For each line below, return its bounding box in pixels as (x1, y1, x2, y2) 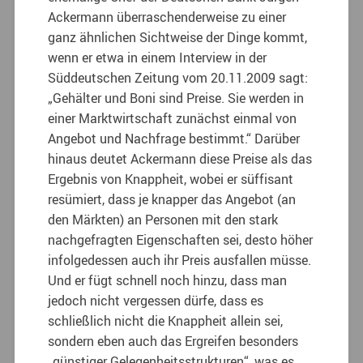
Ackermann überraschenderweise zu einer (48, 7, 287, 26)
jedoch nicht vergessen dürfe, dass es (48, 291, 264, 310)
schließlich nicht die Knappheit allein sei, (48, 311, 284, 330)
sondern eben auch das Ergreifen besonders (48, 331, 299, 350)
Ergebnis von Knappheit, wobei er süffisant (48, 169, 294, 188)
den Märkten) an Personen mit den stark (48, 210, 279, 228)
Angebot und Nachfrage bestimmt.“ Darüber (48, 129, 301, 147)
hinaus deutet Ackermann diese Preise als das (48, 149, 313, 168)
